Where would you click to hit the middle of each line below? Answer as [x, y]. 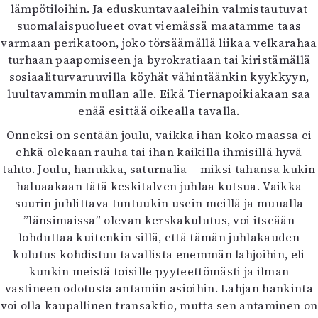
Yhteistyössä [159, 298]
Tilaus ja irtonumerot [159, 281]
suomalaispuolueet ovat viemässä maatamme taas [159, 26]
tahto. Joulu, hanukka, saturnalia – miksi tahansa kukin [159, 169]
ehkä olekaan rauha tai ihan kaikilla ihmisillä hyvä [159, 152]
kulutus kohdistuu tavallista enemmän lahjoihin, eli [159, 254]
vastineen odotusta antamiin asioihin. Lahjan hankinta [159, 288]
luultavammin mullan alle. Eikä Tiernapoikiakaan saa [159, 94]
